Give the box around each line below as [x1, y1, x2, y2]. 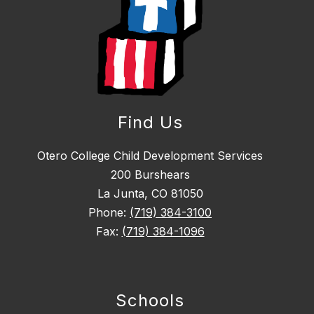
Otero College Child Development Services [37, 149, 263, 163]
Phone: [88, 205, 130, 220]
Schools [116, 290, 184, 311]
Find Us [117, 112, 183, 133]
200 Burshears [110, 168, 190, 182]
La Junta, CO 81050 [97, 186, 203, 201]
